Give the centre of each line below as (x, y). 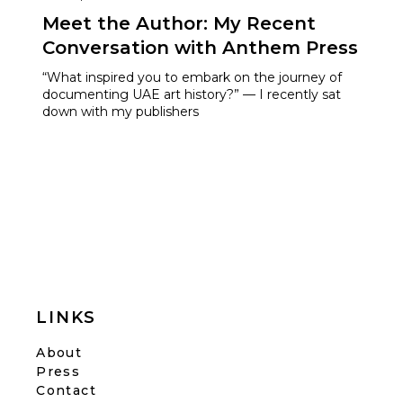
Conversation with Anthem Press (200, 48)
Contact (67, 390)
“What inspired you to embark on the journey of (192, 77)
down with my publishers (120, 112)
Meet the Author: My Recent (179, 23)
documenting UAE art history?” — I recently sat (191, 94)
